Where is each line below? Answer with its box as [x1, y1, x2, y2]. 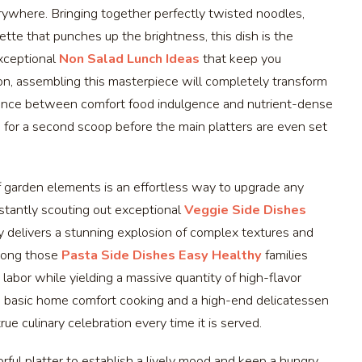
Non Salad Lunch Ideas [59, 49, 200, 68]
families [262, 246, 308, 265]
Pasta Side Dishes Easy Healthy [61, 246, 262, 265]
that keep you [200, 49, 281, 68]
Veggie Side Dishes [184, 201, 306, 220]
